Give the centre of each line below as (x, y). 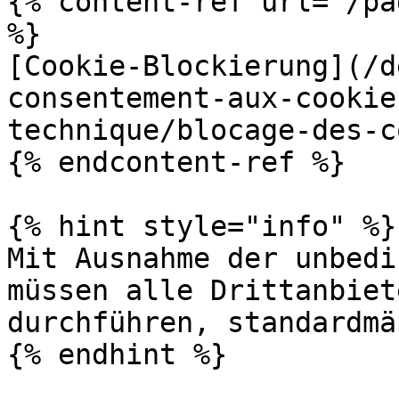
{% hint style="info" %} (202, 226)
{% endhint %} (117, 354)
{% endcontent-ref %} (176, 162)
